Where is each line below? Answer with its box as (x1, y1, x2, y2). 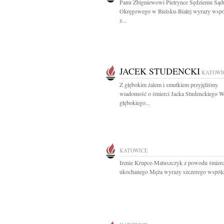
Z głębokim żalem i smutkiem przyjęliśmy (119, 80, 218, 88)
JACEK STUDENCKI (119, 65, 200, 77)
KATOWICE (119, 146, 148, 154)
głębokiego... (119, 98, 150, 106)
